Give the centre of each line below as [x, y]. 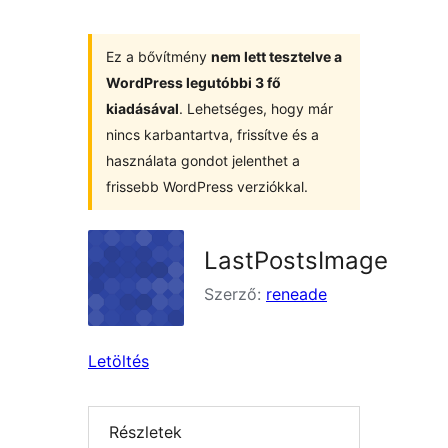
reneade [296, 294]
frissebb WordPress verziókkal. [207, 186]
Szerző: [235, 294]
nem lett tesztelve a [276, 56]
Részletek [145, 432]
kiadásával [142, 108]
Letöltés [118, 361]
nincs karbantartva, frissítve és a [212, 134]
